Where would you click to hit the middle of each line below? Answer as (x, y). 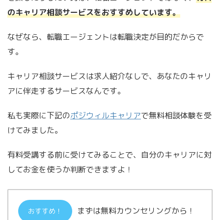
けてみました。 (35, 130)
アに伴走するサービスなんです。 (66, 91)
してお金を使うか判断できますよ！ (70, 170)
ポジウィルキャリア (106, 116)
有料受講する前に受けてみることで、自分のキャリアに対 (110, 155)
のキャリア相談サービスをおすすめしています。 (94, 13)
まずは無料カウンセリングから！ (136, 211)
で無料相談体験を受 (176, 116)
